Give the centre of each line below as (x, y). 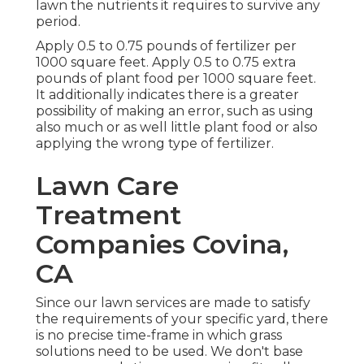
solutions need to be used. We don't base (169, 352)
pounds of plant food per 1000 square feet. (176, 79)
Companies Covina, (162, 245)
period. (58, 22)
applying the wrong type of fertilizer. (155, 144)
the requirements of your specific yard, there (182, 319)
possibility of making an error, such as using (175, 111)
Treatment (108, 215)
